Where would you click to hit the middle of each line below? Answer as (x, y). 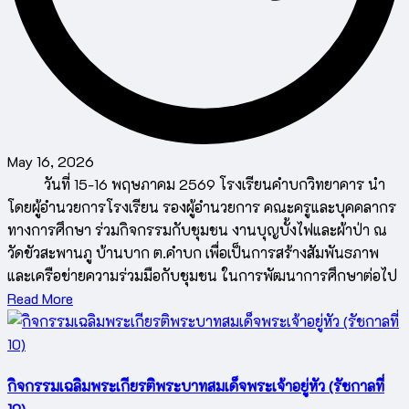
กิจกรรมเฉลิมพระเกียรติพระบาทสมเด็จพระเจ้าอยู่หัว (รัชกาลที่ (196, 386)
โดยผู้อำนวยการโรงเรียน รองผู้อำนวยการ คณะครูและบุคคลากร (202, 206)
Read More (40, 298)
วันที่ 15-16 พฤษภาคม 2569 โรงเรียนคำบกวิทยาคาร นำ (196, 184)
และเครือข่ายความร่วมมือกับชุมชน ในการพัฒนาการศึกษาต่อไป (202, 275)
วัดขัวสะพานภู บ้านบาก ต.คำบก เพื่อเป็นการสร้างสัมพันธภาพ (193, 252)
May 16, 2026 (51, 161)
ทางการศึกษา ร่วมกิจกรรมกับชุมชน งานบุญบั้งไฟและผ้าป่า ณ (197, 229)
